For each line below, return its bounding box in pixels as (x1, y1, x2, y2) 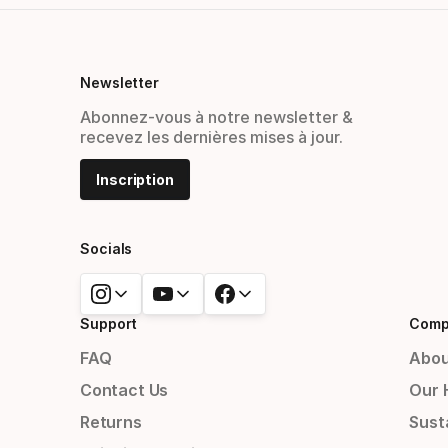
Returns (80, 412, 142, 433)
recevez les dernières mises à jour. (80, 127, 343, 148)
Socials (80, 240, 133, 258)
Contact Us (80, 380, 169, 401)
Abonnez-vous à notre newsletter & (80, 107, 353, 128)
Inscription (96, 171, 175, 189)
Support (80, 315, 138, 333)
